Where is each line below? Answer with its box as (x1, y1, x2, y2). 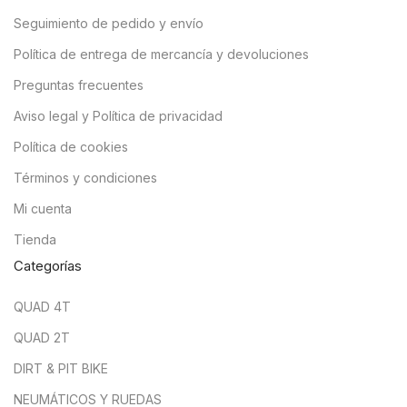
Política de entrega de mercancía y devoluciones (14, 46, 309, 62)
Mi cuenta (14, 201, 72, 216)
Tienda (14, 232, 56, 247)
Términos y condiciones (14, 170, 157, 185)
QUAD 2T (14, 330, 70, 345)
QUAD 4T (14, 299, 71, 314)
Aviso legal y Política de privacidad (14, 108, 223, 124)
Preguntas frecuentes (14, 77, 144, 93)
